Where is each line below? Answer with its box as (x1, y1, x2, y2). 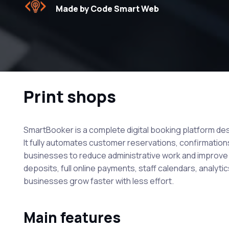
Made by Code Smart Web (55, 3, 159, 14)
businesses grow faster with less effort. (23, 175, 174, 187)
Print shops (23, 85, 116, 108)
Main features (23, 207, 121, 227)
